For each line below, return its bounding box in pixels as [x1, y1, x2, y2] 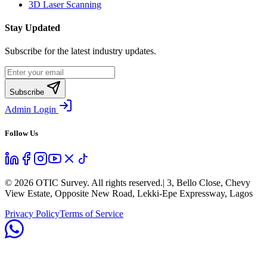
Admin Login [5, 104, 58, 115]
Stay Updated [5, 23, 60, 33]
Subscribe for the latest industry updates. [5, 46, 156, 57]
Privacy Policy [5, 208, 60, 219]
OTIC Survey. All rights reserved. [33, 177, 163, 188]
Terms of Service [60, 208, 123, 219]
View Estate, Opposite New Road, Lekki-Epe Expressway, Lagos [5, 188, 253, 198]
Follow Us [5, 128, 38, 138]
